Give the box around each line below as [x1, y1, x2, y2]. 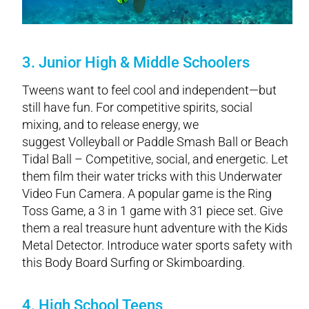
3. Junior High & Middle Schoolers [22, 53, 250, 71]
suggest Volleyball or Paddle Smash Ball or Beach [22, 134, 288, 149]
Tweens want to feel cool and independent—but [22, 82, 277, 97]
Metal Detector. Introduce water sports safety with [22, 237, 292, 252]
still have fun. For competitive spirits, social [22, 99, 252, 114]
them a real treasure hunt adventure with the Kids [22, 220, 288, 235]
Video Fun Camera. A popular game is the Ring [22, 186, 272, 201]
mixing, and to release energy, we [22, 117, 199, 132]
